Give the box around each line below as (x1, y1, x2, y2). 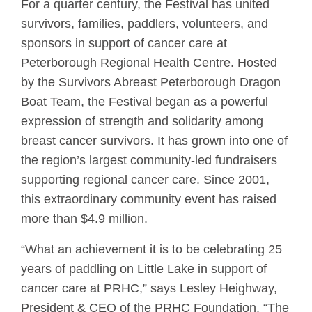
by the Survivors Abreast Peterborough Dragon (21, 75, 281, 90)
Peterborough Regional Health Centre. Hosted (21, 56, 277, 70)
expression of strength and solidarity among (21, 114, 263, 129)
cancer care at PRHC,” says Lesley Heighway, (21, 281, 277, 296)
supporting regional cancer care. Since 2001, (21, 173, 270, 187)
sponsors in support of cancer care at (21, 36, 227, 51)
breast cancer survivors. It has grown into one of (21, 134, 288, 148)
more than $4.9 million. (21, 212, 148, 226)
